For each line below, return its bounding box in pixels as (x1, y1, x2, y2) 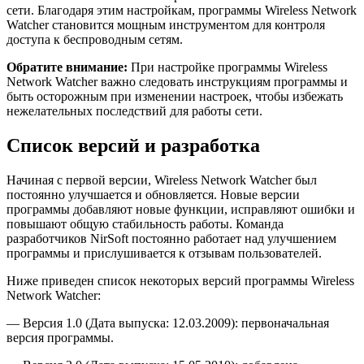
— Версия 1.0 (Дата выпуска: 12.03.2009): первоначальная (6, 316, 329, 331)
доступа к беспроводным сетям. (6, 32, 183, 47)
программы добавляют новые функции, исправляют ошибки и (6, 202, 355, 217)
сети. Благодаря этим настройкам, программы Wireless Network (6, 3, 357, 18)
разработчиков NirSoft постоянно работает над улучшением (6, 232, 336, 246)
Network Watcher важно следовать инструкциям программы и (6, 75, 348, 89)
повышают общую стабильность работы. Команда (6, 217, 284, 232)
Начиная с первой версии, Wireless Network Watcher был (6, 173, 317, 188)
